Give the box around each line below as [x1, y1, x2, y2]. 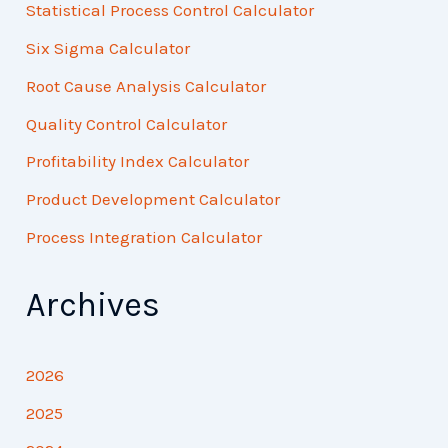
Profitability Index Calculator [26, 151, 250, 172]
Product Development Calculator [26, 189, 281, 210]
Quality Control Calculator [26, 113, 228, 134]
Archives [26, 285, 161, 326]
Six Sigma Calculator [26, 38, 191, 59]
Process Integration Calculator [26, 226, 263, 247]
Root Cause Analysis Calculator [26, 75, 267, 96]
